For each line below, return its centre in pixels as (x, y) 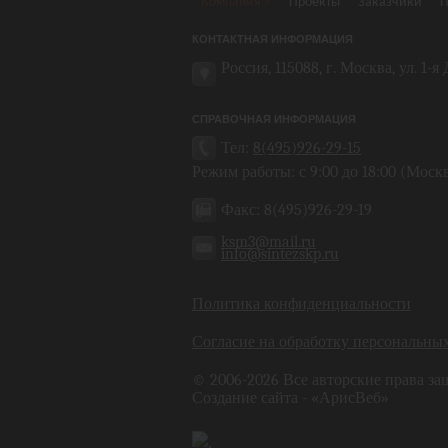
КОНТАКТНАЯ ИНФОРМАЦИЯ (272, 38)
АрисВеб (350, 397)
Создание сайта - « (255, 397)
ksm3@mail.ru (268, 241)
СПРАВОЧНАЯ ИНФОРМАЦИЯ (274, 118)
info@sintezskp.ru (280, 253)
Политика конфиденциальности (301, 303)
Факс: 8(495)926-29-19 (296, 209)
